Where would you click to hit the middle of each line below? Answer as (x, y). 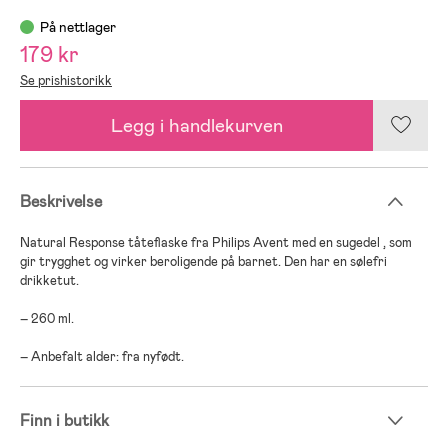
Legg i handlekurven (196, 125)
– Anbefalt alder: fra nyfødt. (102, 356)
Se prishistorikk (66, 80)
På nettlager (78, 26)
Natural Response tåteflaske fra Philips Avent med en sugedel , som (216, 242)
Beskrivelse (61, 201)
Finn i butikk (64, 420)
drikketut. (49, 280)
